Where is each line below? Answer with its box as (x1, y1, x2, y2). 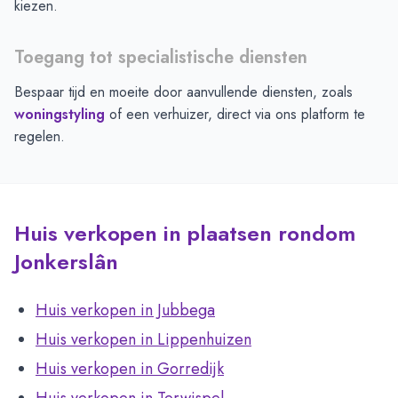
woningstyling (14, 104, 105, 124)
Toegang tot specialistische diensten (14, 44, 307, 70)
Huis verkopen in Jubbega (36, 298, 215, 322)
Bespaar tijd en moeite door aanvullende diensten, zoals (14, 82, 353, 102)
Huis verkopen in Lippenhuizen (36, 328, 251, 351)
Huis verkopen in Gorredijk (36, 357, 224, 380)
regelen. (14, 126, 65, 147)
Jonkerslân (14, 246, 118, 277)
